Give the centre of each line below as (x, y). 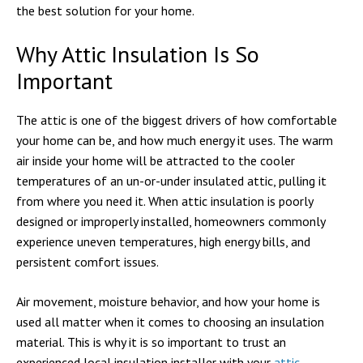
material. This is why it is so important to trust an (151, 342)
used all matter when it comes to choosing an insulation (170, 322)
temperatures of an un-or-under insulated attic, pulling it (171, 181)
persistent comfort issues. (88, 262)
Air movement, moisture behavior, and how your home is (168, 301)
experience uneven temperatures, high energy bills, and (163, 241)
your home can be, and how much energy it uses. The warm (175, 140)
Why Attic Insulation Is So (138, 54)
